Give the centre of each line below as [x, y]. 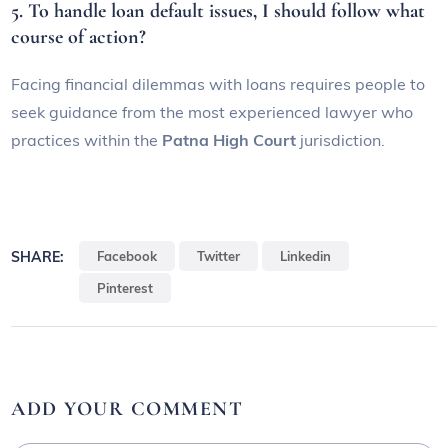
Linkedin [306, 256]
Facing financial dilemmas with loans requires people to [218, 84]
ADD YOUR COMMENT [127, 409]
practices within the [87, 140]
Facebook [127, 256]
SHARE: [38, 256]
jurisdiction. [341, 140]
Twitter [219, 256]
